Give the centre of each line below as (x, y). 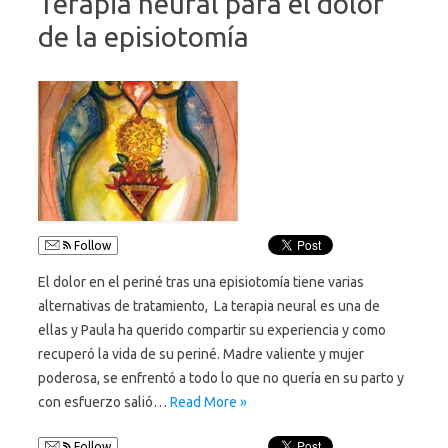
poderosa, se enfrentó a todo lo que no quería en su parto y (221, 377)
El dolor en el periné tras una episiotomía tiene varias (201, 281)
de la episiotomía (143, 36)
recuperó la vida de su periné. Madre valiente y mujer (201, 353)
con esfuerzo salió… (104, 401)
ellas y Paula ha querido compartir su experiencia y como (212, 329)
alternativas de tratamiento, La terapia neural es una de (209, 305)
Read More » (208, 401)
